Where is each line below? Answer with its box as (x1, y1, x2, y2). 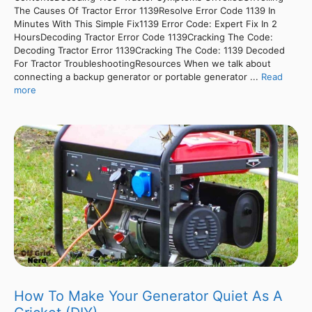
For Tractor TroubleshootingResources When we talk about (14, 57, 271, 69)
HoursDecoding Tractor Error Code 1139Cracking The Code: (14, 31, 273, 42)
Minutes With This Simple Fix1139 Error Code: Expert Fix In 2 (14, 17, 277, 29)
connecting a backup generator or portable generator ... (14, 70, 261, 82)
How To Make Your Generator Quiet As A (14, 287, 283, 304)
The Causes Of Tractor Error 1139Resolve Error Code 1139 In (14, 4, 276, 16)
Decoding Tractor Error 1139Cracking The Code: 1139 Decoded (14, 44, 285, 56)
